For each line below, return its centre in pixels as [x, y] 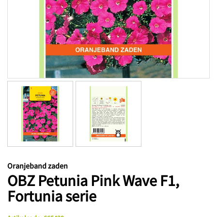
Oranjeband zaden [38, 165]
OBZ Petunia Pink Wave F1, [93, 180]
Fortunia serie [52, 196]
